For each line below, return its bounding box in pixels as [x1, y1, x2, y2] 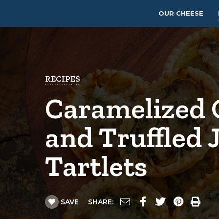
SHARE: [88, 197, 113, 206]
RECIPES [45, 73, 80, 84]
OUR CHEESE [158, 9, 204, 17]
